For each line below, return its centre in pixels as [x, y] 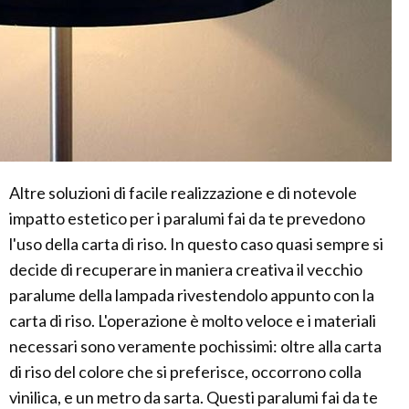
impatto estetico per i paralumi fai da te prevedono [187, 219]
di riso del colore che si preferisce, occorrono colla [185, 372]
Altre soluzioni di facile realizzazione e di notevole [183, 193]
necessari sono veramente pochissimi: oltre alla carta [195, 346]
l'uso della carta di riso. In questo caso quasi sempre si [196, 244]
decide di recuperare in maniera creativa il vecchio [186, 270]
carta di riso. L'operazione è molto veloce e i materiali [193, 321]
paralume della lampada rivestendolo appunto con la [192, 295]
